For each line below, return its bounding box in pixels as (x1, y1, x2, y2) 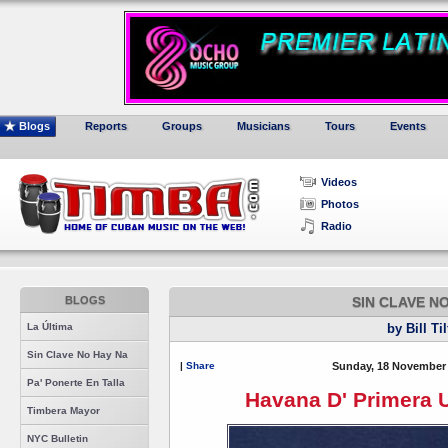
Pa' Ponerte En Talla (27, 377, 125, 388)
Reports (85, 120, 127, 132)
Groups (162, 120, 202, 132)
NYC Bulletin (27, 433, 88, 444)
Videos (321, 176, 357, 188)
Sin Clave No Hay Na (27, 349, 128, 360)
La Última (27, 321, 73, 332)
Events (390, 120, 426, 132)
